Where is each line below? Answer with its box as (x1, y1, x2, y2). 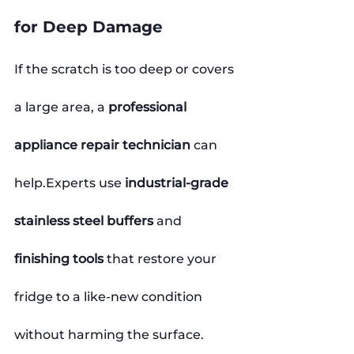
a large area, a (14, 99, 108, 115)
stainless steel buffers (14, 213, 153, 228)
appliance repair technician (14, 137, 190, 153)
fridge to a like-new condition (14, 288, 205, 304)
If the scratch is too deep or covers (14, 61, 237, 77)
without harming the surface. (14, 326, 204, 342)
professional (108, 99, 190, 115)
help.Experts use (14, 175, 125, 190)
